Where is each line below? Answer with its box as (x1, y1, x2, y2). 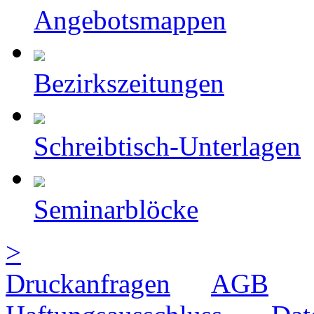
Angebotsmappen (34, 4, 226, 35)
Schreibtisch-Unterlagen (34, 130, 301, 161)
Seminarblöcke (34, 193, 198, 224)
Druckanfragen (6, 268, 170, 299)
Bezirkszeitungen (34, 67, 224, 98)
